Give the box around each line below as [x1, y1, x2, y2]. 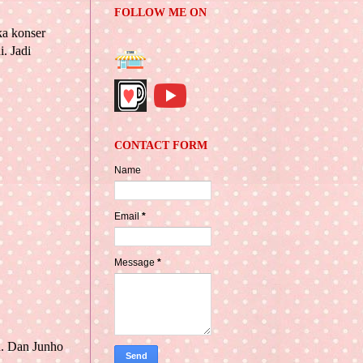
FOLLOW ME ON [114, 6, 207, 19]
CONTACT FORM [114, 139, 207, 152]
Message [114, 257, 157, 269]
